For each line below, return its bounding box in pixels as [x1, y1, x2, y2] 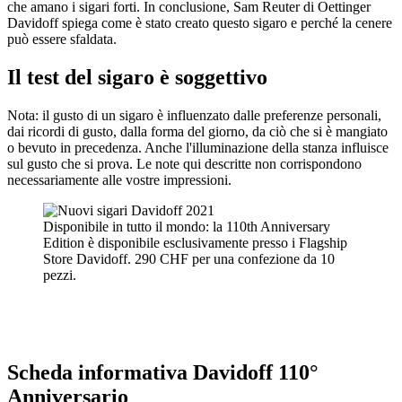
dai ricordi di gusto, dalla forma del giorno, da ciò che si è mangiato [7, 123, 388, 139]
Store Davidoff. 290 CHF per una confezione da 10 [43, 250, 335, 267]
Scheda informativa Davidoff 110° [7, 360, 319, 384]
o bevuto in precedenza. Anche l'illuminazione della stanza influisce [7, 139, 389, 155]
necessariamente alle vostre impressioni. [7, 171, 232, 188]
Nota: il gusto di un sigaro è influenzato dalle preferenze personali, [7, 107, 381, 123]
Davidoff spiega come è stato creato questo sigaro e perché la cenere [7, 14, 392, 31]
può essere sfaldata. [7, 31, 117, 47]
